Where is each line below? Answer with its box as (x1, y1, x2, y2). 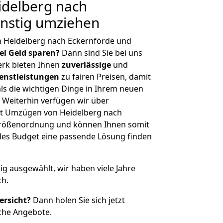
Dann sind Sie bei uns (60, 47, 142, 58)
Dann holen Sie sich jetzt (31, 195, 125, 206)
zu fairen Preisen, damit (59, 71, 151, 82)
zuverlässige (62, 59, 111, 70)
